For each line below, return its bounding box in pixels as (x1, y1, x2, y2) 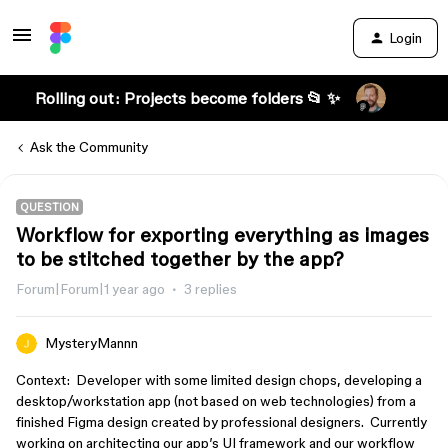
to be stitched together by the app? (16, 248, 344, 270)
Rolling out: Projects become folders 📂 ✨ (34, 89, 340, 107)
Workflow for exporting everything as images (16, 224, 429, 246)
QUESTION (20, 201, 79, 213)
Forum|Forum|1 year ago (16, 281, 165, 297)
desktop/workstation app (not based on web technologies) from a (16, 393, 416, 409)
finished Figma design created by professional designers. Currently (16, 414, 427, 430)
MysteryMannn (45, 335, 138, 351)
